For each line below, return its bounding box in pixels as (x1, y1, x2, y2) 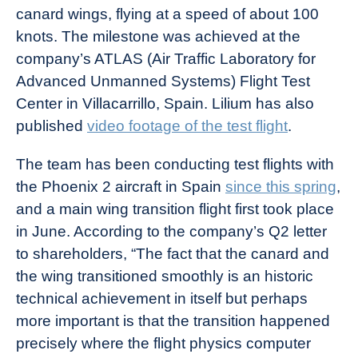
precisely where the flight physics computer (16, 334, 311, 352)
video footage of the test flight (87, 117, 288, 134)
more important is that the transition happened (16, 312, 330, 329)
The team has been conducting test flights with (16, 155, 334, 173)
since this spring (225, 177, 336, 195)
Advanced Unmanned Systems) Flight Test (16, 72, 310, 89)
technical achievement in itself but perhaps (16, 289, 308, 307)
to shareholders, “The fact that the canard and (16, 245, 329, 262)
